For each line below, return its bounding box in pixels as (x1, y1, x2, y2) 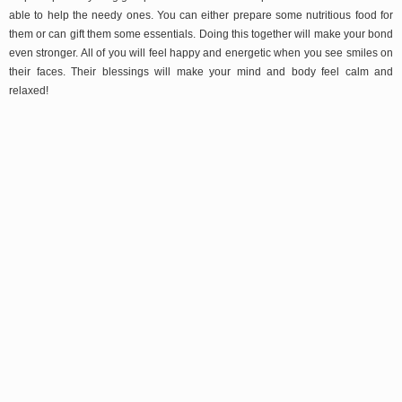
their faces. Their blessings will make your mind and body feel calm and (9, 65, 393, 78)
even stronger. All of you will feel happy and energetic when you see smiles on (9, 46, 393, 59)
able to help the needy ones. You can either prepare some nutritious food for (9, 8, 393, 22)
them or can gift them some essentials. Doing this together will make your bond (9, 27, 393, 40)
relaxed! (9, 83, 48, 97)
